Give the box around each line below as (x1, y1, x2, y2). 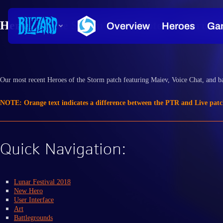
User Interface (14, 196, 54, 204)
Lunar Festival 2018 (14, 178, 71, 186)
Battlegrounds (14, 214, 53, 222)
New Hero (14, 187, 43, 195)
